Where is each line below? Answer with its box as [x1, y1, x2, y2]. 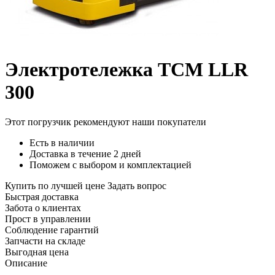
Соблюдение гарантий [5, 225, 99, 236]
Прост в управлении [5, 214, 91, 225]
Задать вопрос [107, 180, 166, 192]
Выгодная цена [5, 247, 69, 258]
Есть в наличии [29, 137, 95, 149]
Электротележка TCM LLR [5, 58, 248, 80]
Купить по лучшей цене [5, 180, 105, 192]
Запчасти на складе [5, 236, 85, 247]
